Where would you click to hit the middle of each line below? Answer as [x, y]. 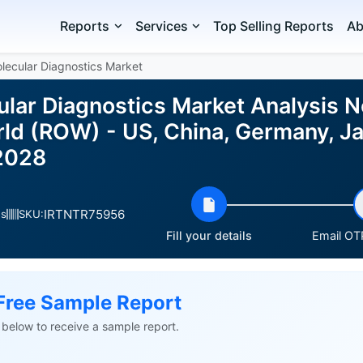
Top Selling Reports [274, 26]
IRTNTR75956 [84, 214]
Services [161, 26]
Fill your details [209, 235]
